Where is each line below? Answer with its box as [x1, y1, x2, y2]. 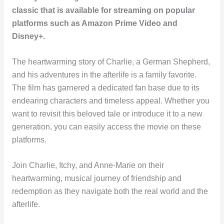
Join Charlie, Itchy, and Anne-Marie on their [11, 160, 164, 169]
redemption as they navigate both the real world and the [11, 186, 208, 195]
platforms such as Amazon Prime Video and [11, 18, 177, 27]
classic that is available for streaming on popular [11, 5, 195, 14]
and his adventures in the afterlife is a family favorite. [11, 70, 196, 79]
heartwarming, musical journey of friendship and [11, 173, 181, 182]
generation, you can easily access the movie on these [11, 122, 201, 131]
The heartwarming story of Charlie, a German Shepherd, [11, 57, 210, 66]
